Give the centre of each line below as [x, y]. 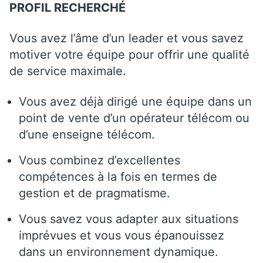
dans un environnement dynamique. [119, 252]
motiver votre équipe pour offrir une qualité [129, 54]
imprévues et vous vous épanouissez [122, 235]
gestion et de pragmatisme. [95, 193]
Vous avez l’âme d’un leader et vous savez [127, 38]
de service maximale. [68, 71]
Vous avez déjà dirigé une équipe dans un [135, 101]
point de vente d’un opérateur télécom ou [134, 118]
